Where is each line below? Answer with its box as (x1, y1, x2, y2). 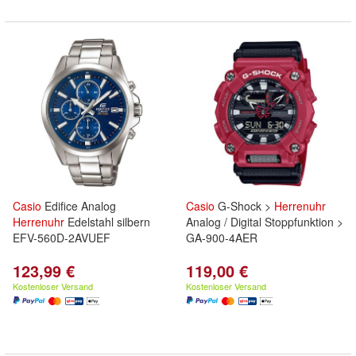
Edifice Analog (41, 198, 116, 214)
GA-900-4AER (186, 230, 257, 246)
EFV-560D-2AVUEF (13, 230, 110, 246)
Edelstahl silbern (64, 214, 150, 230)
